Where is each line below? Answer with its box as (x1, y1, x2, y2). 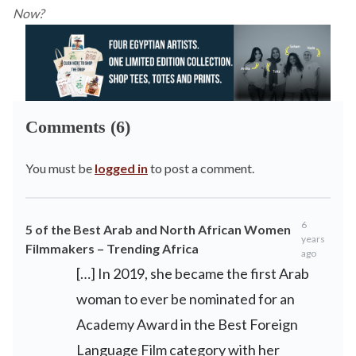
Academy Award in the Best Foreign (76, 315, 298, 333)
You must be (25, 160, 95, 176)
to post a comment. (148, 160, 254, 176)
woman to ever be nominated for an (76, 289, 295, 308)
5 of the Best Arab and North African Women (25, 221, 291, 237)
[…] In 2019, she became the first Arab (76, 264, 309, 282)
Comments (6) (25, 116, 130, 137)
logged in (95, 160, 148, 176)
